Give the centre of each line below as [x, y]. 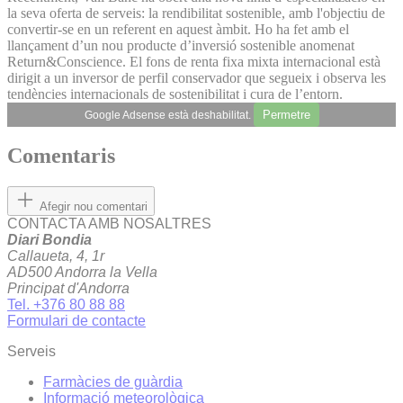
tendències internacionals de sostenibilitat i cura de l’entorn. [175, 94]
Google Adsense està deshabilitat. [169, 115]
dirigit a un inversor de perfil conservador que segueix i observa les [197, 77]
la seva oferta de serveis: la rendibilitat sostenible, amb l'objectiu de [196, 13]
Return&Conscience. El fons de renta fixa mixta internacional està [194, 61]
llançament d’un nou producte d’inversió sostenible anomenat [181, 45]
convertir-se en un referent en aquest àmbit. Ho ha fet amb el [178, 29]
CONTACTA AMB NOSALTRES [109, 224]
